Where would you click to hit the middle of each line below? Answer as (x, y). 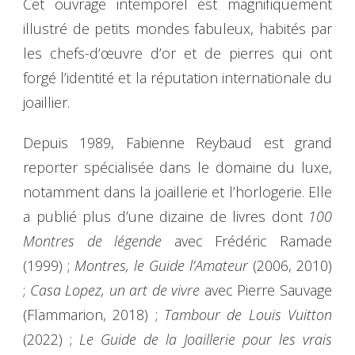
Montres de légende (93, 240)
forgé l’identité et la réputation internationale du (177, 77)
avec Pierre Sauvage (266, 290)
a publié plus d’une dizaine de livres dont (166, 216)
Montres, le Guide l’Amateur (164, 265)
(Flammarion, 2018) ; (94, 314)
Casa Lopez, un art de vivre (115, 290)
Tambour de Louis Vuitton (248, 314)
